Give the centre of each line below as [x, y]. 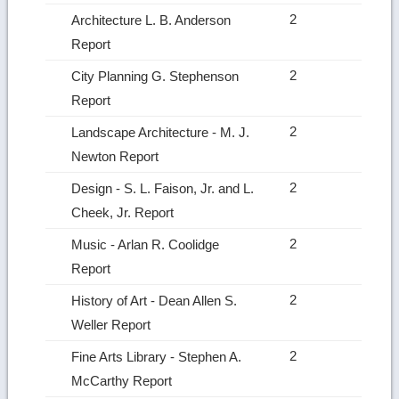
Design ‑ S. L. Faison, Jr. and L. [163, 188]
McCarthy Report [124, 380]
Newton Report [117, 156]
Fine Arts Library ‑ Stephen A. [157, 356]
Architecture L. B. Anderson [151, 20]
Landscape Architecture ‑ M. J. [161, 132]
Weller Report [113, 324]
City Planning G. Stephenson [155, 76]
